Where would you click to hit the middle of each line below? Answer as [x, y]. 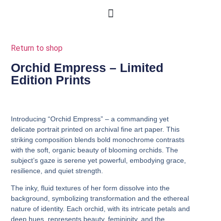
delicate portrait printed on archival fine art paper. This [95, 129]
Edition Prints [51, 80]
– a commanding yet [136, 119]
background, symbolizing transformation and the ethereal [100, 199]
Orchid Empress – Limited [87, 67]
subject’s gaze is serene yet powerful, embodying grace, [99, 160]
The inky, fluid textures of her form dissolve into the [91, 188]
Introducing [30, 119]
